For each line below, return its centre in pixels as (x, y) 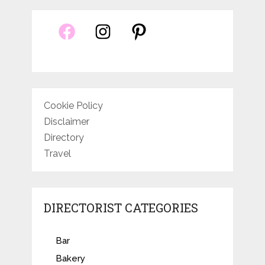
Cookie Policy (73, 106)
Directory (64, 138)
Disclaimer (66, 122)
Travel (57, 154)
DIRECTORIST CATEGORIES (121, 208)
